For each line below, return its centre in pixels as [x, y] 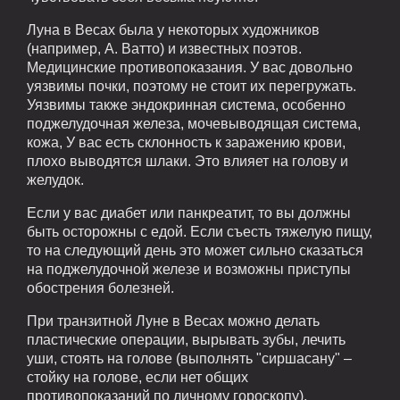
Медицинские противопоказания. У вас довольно [190, 67]
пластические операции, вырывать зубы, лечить [186, 339]
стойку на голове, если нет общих [137, 377]
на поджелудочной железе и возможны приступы [189, 269]
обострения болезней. [100, 287]
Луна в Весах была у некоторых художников [173, 29]
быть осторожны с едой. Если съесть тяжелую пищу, [200, 231]
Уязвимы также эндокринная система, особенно [186, 104]
